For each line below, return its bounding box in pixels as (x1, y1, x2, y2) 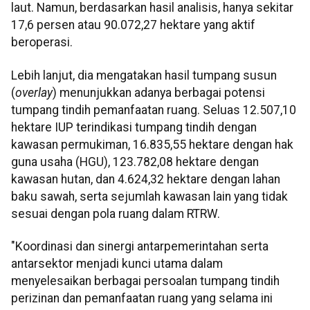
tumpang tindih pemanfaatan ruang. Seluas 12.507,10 (11, 102, 296, 117)
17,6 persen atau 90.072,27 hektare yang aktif (11, 18, 255, 33)
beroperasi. (11, 35, 73, 50)
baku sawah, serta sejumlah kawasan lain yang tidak (11, 189, 288, 203)
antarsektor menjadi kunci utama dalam (11, 257, 223, 271)
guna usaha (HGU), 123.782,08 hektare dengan (11, 154, 259, 169)
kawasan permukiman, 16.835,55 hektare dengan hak (11, 137, 293, 152)
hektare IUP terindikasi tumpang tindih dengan (11, 120, 257, 134)
